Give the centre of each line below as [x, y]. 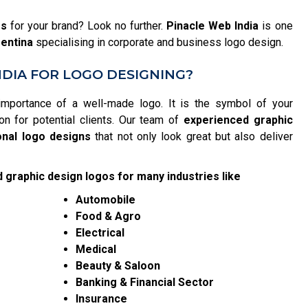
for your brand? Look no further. [87, 26]
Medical [96, 249]
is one [276, 26]
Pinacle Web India [213, 26]
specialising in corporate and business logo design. [158, 42]
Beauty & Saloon [118, 266]
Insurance [102, 299]
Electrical [100, 233]
